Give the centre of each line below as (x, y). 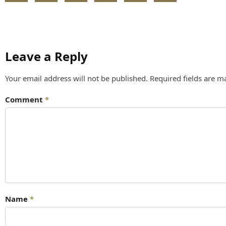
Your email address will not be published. (76, 78)
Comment (25, 99)
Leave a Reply (46, 56)
